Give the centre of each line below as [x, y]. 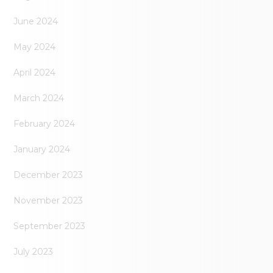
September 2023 [50, 226]
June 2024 [36, 22]
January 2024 [42, 150]
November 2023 [48, 201]
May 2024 [35, 47]
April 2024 [35, 73]
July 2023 [34, 252]
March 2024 [39, 98]
